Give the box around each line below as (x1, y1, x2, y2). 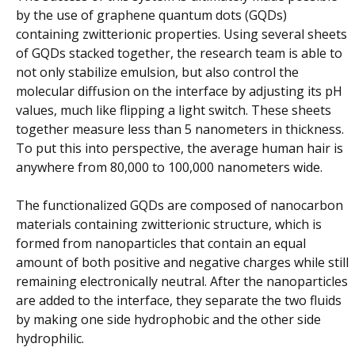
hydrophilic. (16, 330, 87, 348)
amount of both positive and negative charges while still (16, 254, 349, 272)
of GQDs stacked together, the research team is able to (16, 44, 342, 63)
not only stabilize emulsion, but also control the (16, 63, 299, 82)
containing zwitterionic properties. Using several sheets (16, 25, 347, 44)
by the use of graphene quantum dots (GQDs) (16, 6, 287, 25)
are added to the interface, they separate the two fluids (16, 292, 342, 310)
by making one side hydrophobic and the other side (16, 311, 321, 329)
